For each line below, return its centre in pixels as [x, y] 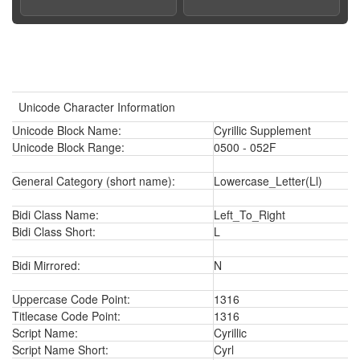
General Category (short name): [94, 181]
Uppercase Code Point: [71, 299]
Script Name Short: [60, 350]
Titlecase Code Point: [66, 316]
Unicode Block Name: [67, 130]
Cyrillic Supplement [262, 130]
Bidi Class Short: [54, 231]
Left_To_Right [250, 215]
